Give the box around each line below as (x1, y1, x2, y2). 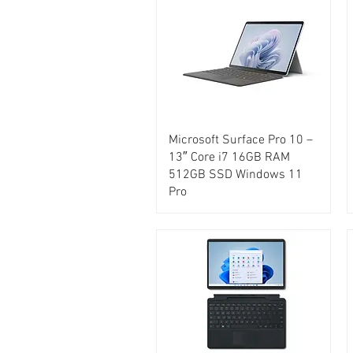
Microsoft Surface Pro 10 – (169, 132, 313, 148)
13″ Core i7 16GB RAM (169, 149, 290, 165)
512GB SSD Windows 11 (169, 166, 303, 183)
